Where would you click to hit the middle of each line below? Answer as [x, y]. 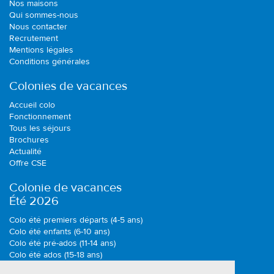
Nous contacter [38, 27]
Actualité [25, 151]
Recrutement [34, 38]
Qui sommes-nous [44, 15]
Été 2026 [34, 201]
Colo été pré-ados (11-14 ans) [62, 243]
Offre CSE [28, 163]
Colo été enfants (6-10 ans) [59, 231]
